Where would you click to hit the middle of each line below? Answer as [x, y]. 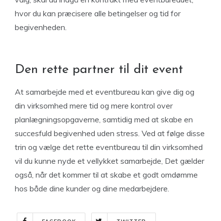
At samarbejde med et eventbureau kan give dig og [105, 92]
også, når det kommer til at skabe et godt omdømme [106, 175]
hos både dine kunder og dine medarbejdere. [92, 188]
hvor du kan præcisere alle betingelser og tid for [98, 13]
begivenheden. [41, 27]
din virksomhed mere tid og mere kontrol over [94, 106]
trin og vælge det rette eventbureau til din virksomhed [109, 147]
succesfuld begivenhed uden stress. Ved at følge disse [110, 133]
